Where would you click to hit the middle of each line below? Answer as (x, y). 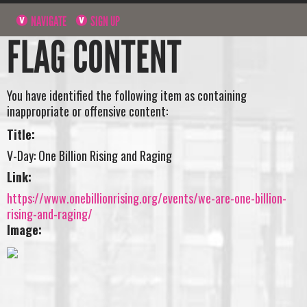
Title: (21, 134)
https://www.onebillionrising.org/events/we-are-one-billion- (147, 198)
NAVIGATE (48, 21)
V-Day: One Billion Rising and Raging (89, 155)
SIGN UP (105, 21)
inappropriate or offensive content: (87, 111)
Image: (24, 229)
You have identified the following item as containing (127, 96)
